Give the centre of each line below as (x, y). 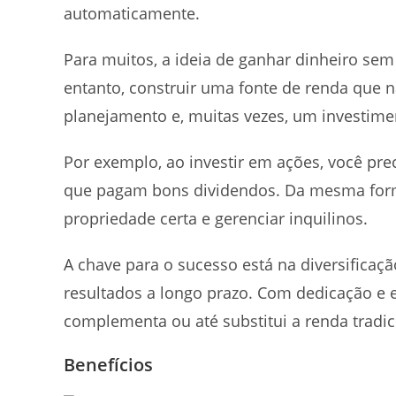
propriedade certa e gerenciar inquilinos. (216, 219)
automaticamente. (132, 14)
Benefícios (110, 365)
